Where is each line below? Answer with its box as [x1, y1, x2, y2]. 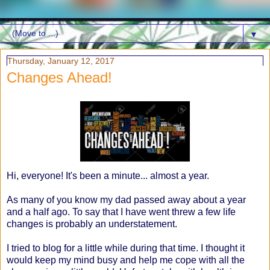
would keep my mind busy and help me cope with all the [7, 254, 245, 265]
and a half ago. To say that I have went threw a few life [7, 206, 236, 217]
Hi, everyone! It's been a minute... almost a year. [7, 170, 212, 181]
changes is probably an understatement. [7, 218, 180, 229]
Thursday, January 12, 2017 [7, 56, 115, 66]
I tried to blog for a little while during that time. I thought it [7, 242, 245, 253]
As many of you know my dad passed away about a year [7, 194, 246, 205]
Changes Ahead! [7, 69, 112, 86]
